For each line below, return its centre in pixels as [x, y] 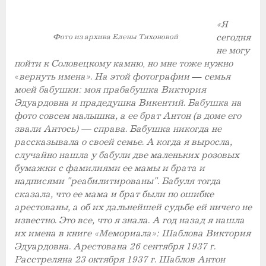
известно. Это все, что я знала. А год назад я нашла [129, 220]
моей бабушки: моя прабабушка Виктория [110, 90]
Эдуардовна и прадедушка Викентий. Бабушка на [128, 103]
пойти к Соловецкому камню [78, 64]
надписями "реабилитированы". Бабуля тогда [118, 181]
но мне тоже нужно [190, 64]
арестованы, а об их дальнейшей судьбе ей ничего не [133, 207]
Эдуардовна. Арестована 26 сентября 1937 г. [115, 246]
